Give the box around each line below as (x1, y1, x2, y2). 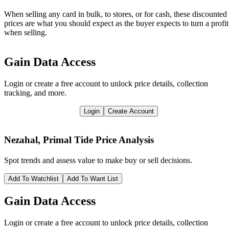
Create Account (107, 107, 154, 116)
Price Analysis (96, 134, 154, 146)
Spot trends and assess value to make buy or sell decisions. (4, 155, 192, 165)
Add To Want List (67, 174, 118, 182)
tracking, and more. (4, 88, 66, 98)
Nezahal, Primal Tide (4, 134, 93, 146)
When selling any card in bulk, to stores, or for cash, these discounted (4, 9, 227, 18)
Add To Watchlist (8, 174, 59, 182)
